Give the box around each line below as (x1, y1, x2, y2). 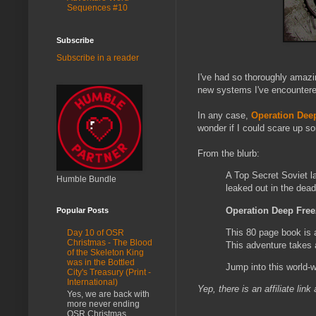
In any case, (197, 110, 251, 121)
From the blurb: (197, 148, 260, 159)
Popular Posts (56, 205, 109, 214)
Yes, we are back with (67, 288, 150, 299)
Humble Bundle (56, 174, 116, 184)
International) (67, 277, 118, 288)
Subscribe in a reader (56, 52, 139, 63)
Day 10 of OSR (67, 228, 124, 238)
